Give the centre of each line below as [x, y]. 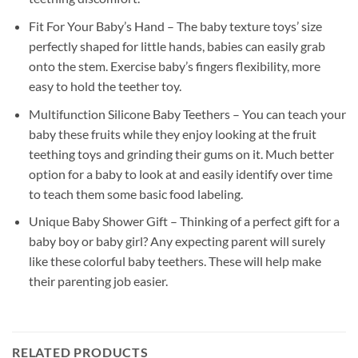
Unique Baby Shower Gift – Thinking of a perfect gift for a [184, 221]
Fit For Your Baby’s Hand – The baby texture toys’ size [175, 26]
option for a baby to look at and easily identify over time [180, 173]
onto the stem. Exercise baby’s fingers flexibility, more [174, 66]
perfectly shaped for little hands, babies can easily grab [177, 46]
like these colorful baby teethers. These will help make [175, 261]
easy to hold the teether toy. [105, 86]
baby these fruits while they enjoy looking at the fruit [172, 133]
